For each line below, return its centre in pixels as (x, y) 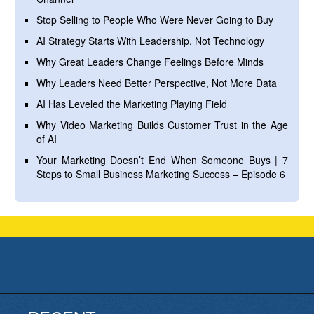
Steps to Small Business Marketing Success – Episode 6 (161, 174)
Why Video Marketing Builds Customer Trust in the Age (162, 125)
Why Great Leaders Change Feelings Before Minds (150, 62)
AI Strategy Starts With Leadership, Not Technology (151, 41)
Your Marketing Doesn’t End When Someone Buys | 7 (162, 160)
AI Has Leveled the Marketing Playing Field (132, 104)
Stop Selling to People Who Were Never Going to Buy (155, 20)
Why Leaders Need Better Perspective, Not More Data (157, 83)
